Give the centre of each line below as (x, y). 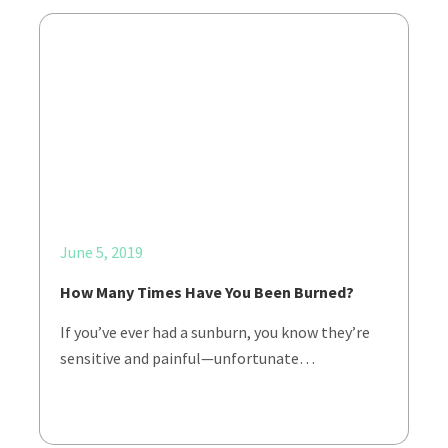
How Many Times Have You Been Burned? (207, 292)
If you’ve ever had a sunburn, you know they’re (215, 332)
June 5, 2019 (101, 252)
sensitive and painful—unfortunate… (187, 358)
